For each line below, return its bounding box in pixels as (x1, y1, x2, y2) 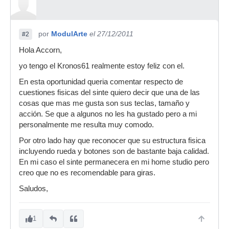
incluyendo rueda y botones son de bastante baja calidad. (19, 147, 209, 155)
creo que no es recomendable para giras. (19, 169, 155, 177)
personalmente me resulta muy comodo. (19, 121, 154, 129)
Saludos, (19, 185, 48, 193)
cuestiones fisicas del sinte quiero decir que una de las (19, 88, 200, 97)
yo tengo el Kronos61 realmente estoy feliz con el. (19, 62, 185, 70)
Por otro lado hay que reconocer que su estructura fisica (19, 136, 205, 145)
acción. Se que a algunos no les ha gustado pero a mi (19, 110, 197, 118)
